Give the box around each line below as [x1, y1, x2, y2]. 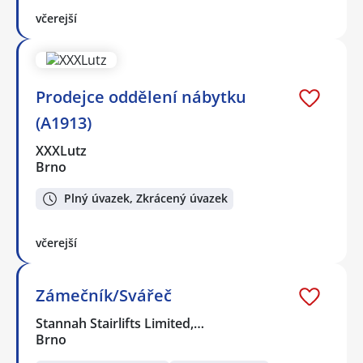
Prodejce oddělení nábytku [36, 86, 246, 109]
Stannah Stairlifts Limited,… [36, 314, 206, 332]
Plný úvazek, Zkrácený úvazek [64, 190, 228, 207]
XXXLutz [36, 142, 88, 160]
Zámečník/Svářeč [36, 284, 172, 306]
